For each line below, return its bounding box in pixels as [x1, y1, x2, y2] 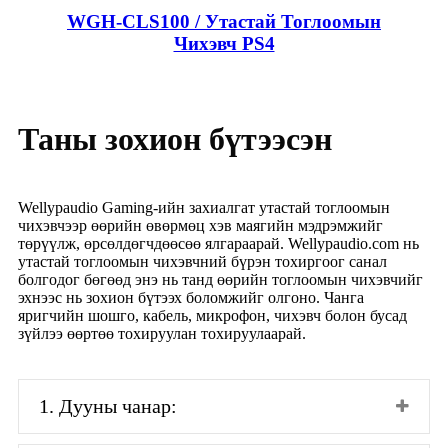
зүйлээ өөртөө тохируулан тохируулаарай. [18, 325, 306, 343]
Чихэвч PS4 [173, 33, 275, 55]
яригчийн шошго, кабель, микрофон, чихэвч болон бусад [18, 307, 407, 325]
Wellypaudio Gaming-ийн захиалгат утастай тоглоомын [18, 199, 390, 217]
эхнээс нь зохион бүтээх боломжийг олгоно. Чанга [18, 289, 364, 307]
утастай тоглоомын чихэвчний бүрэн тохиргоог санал [18, 253, 387, 271]
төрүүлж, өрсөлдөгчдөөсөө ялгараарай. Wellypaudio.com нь [18, 235, 419, 253]
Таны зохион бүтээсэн [18, 116, 332, 162]
